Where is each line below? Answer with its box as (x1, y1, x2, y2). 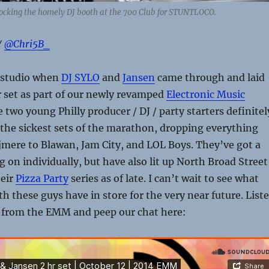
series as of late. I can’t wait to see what (68, 172, 259, 185)
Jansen (122, 71, 155, 84)
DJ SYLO (61, 71, 100, 84)
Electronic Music (166, 88, 245, 101)
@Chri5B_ (4, 38, 50, 50)
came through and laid (154, 71, 265, 84)
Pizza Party (15, 172, 68, 185)
